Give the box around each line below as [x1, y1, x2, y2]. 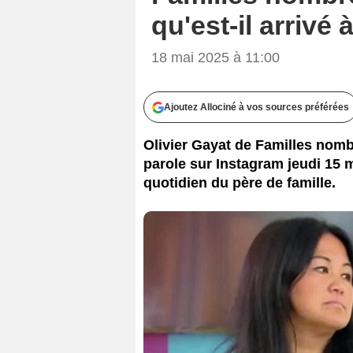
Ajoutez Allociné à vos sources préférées [164, 101, 349, 113]
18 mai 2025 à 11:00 [151, 49, 280, 65]
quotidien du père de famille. [143, 174, 336, 191]
